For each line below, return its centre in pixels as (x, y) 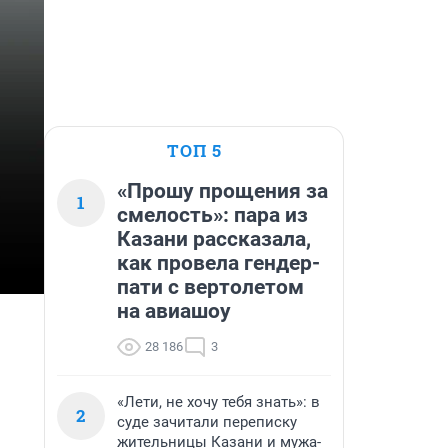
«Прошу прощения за (222, 191)
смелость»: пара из (212, 215)
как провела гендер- (218, 263)
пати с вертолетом (210, 287)
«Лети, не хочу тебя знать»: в (218, 402)
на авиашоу (174, 311)
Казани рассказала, (214, 239)
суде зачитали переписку (207, 422)
